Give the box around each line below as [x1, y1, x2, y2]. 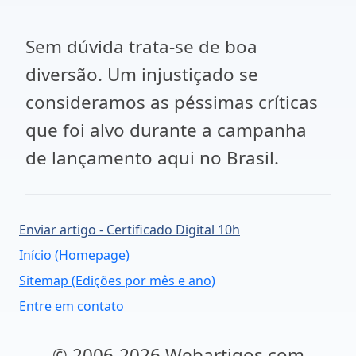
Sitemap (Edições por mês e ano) [19, 272, 215, 289]
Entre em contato [19, 297, 124, 315]
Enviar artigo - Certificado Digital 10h [19, 221, 240, 238]
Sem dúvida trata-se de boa [25, 34, 257, 59]
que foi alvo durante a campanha [25, 118, 307, 142]
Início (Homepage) [19, 246, 130, 264]
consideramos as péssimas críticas [25, 90, 318, 114]
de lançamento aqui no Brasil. [25, 145, 279, 170]
